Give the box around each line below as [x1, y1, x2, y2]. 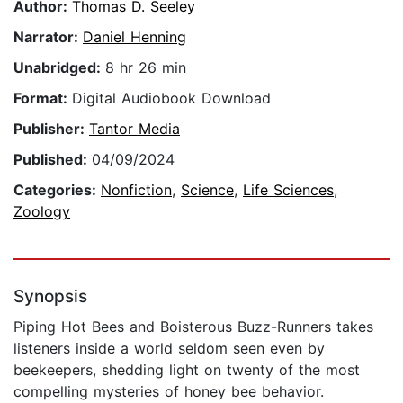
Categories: [13, 181, 101, 200]
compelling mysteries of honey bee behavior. [13, 382, 324, 401]
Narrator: [13, 28, 83, 47]
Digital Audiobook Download [72, 89, 271, 108]
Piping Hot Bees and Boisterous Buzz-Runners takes [13, 318, 373, 336]
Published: [13, 150, 92, 169]
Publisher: [13, 120, 89, 139]
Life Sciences [243, 181, 334, 200]
